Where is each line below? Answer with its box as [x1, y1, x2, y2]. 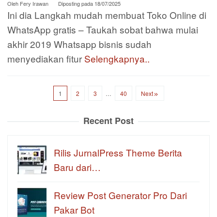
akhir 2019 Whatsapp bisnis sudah [7, 37, 152, 51]
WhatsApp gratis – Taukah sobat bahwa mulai [7, 23, 198, 36]
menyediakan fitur [7, 52, 84, 65]
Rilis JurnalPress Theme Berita [54, 145, 182, 159]
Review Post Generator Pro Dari [54, 188, 187, 201]
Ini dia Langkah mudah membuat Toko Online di [7, 8, 206, 22]
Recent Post [83, 114, 134, 127]
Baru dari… [54, 160, 101, 173]
